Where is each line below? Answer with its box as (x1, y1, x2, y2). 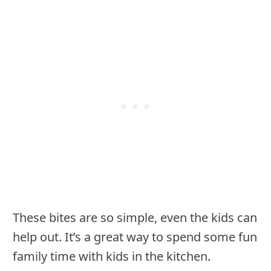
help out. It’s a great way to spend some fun (13, 228, 257, 245)
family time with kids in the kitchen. (13, 247, 211, 264)
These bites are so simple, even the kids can (13, 209, 257, 226)
